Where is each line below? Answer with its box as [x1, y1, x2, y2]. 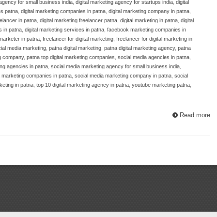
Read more [180, 111, 210, 119]
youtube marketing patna [132, 81, 190, 88]
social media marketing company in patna [75, 72, 171, 78]
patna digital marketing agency [104, 45, 175, 51]
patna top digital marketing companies [27, 54, 115, 60]
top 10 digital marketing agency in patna [36, 81, 129, 88]
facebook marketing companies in [107, 26, 186, 32]
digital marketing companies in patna [21, 8, 106, 14]
